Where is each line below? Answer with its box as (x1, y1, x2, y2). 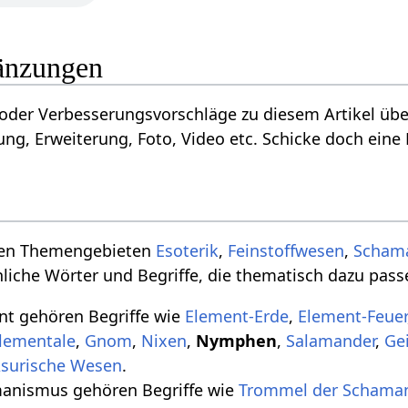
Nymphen (196, 330, 278, 352)
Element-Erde (185, 305, 290, 328)
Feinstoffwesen (228, 240, 345, 262)
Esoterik (156, 240, 219, 262)
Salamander (286, 330, 376, 352)
